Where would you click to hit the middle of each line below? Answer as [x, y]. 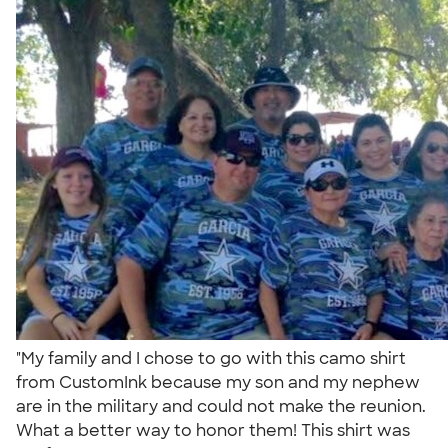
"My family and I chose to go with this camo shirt [211, 358]
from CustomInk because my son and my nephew [218, 382]
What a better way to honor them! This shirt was [213, 430]
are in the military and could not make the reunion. [221, 406]
